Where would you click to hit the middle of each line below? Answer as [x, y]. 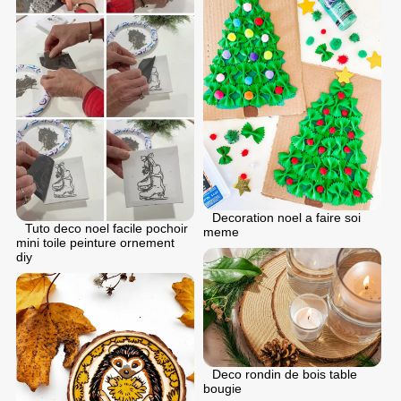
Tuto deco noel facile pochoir [107, 228]
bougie [222, 389]
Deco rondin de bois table [285, 375]
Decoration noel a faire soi [286, 218]
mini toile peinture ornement [95, 242]
